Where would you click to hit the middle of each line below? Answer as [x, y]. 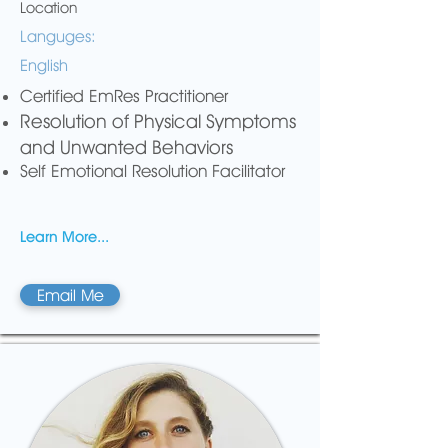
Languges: [58, 36]
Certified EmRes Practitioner [124, 96]
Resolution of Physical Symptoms [158, 121]
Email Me [70, 295]
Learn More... [64, 236]
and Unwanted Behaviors [126, 147]
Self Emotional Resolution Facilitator [152, 171]
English [44, 65]
